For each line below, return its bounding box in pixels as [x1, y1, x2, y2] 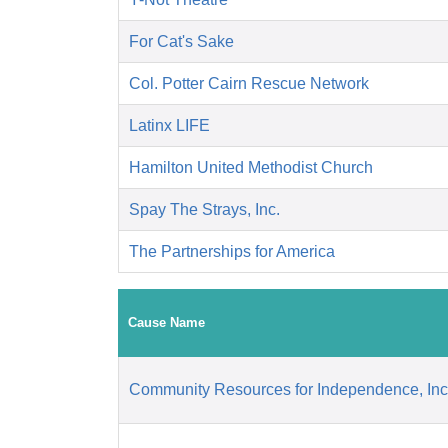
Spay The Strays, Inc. [129, 201, 280, 219]
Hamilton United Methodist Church [129, 159, 373, 177]
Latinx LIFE [129, 117, 210, 135]
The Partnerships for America [129, 243, 335, 261]
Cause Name [128, 315, 205, 331]
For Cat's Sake [129, 33, 234, 51]
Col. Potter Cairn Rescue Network [129, 75, 369, 93]
